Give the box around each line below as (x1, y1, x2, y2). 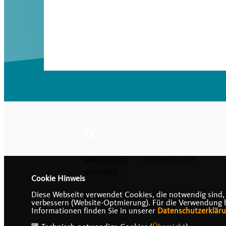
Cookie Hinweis (31, 174, 85, 183)
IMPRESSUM (84, 156, 128, 165)
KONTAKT (84, 168, 118, 177)
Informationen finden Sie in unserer (31, 206, 157, 215)
